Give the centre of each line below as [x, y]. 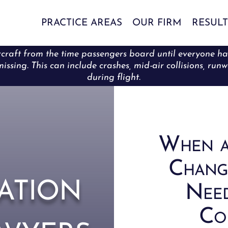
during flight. [114, 78]
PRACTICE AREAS [81, 23]
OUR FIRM [157, 23]
